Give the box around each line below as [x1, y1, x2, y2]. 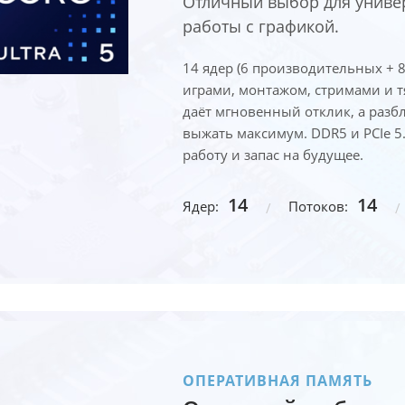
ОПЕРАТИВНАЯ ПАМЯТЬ [182, 370, 372, 391]
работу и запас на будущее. [182, 145, 363, 164]
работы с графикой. [182, 14, 339, 37]
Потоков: [287, 196, 348, 215]
